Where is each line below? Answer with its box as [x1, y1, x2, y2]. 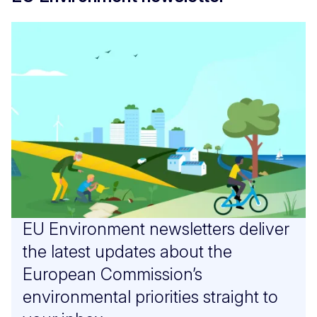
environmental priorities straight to [23, 286, 278, 307]
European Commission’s [23, 263, 202, 284]
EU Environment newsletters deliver [23, 218, 289, 239]
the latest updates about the [23, 241, 232, 262]
